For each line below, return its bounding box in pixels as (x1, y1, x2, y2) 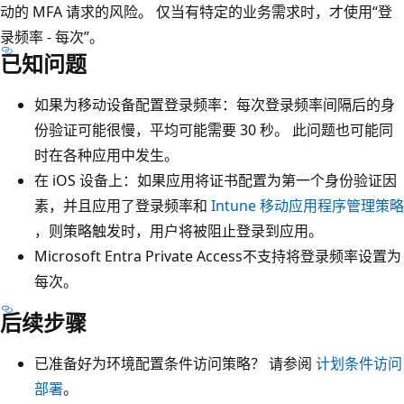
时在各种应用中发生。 (34, 145, 179, 166)
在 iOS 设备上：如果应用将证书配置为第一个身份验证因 (34, 170, 397, 191)
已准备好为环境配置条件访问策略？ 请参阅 (34, 353, 316, 374)
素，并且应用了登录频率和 (34, 196, 211, 216)
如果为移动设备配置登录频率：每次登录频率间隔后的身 (34, 95, 395, 115)
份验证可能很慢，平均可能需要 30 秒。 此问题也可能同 (34, 120, 393, 141)
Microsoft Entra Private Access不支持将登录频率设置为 (34, 246, 401, 267)
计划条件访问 (316, 353, 402, 374)
